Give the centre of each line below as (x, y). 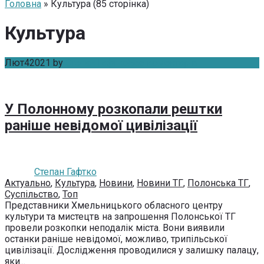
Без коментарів (163, 62)
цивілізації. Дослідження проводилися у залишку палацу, (132, 250)
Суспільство (32, 194)
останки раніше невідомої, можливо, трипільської (116, 239)
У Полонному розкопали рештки (113, 109)
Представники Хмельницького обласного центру (114, 205)
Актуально (28, 183)
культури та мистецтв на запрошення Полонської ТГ (120, 216)
